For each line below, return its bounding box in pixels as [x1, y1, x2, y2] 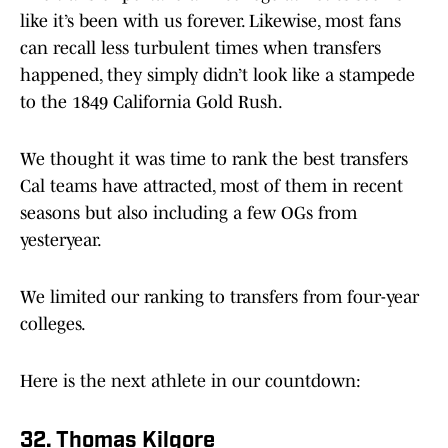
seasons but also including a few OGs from [20, 203, 357, 224]
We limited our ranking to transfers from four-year [20, 287, 419, 308]
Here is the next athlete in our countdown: [20, 371, 366, 392]
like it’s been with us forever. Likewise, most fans [20, 11, 401, 32]
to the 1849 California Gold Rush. [20, 92, 283, 113]
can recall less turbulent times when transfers [20, 38, 381, 59]
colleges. [20, 314, 86, 335]
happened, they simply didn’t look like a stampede [20, 65, 415, 86]
